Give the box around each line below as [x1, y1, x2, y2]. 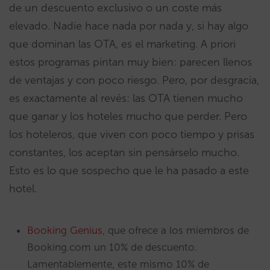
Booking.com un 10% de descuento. [27, 241, 197, 254]
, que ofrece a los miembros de [102, 224, 249, 237]
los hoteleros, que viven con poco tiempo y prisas [9, 128, 254, 142]
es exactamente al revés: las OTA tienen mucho [9, 92, 243, 105]
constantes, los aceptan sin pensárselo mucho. [9, 146, 239, 160]
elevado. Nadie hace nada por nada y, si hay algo [9, 19, 248, 33]
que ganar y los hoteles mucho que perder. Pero [9, 110, 247, 124]
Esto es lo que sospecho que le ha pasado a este [9, 164, 249, 178]
